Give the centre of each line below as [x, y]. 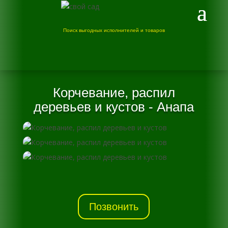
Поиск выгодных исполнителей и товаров [114, 30]
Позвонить [114, 207]
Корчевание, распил [114, 93]
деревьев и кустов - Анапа [114, 107]
